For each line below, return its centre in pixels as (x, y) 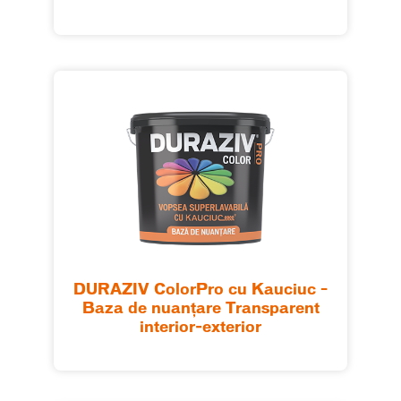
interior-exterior (200, 328)
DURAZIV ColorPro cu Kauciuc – (200, 290)
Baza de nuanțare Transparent (200, 309)
